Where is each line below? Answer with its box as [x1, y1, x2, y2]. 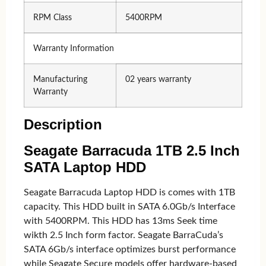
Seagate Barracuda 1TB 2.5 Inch [24, 142, 240, 159]
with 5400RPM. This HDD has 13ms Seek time [24, 216, 217, 226]
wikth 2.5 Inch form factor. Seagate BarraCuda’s [24, 230, 223, 240]
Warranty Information [33, 43, 114, 53]
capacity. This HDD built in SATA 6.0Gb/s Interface [24, 201, 235, 211]
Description [24, 116, 102, 132]
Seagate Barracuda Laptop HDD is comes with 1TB [24, 187, 235, 197]
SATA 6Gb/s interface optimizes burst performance [24, 244, 236, 254]
